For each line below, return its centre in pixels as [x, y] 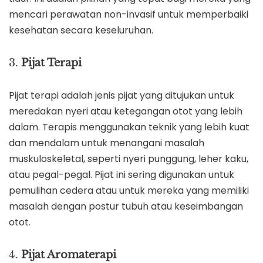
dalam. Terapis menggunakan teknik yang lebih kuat [129, 127]
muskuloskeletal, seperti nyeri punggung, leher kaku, [129, 159]
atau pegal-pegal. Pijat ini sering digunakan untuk [122, 174]
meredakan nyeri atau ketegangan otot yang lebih [126, 111]
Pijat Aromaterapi [69, 254]
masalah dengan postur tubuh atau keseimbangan [126, 206]
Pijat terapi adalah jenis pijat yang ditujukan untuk [122, 95]
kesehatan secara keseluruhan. [81, 30]
